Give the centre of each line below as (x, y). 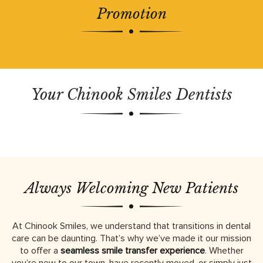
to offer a (40, 250)
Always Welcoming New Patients (131, 188)
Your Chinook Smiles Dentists (131, 95)
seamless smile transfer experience (132, 250)
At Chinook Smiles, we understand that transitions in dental (131, 226)
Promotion (131, 14)
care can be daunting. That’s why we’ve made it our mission (131, 238)
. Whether (224, 250)
